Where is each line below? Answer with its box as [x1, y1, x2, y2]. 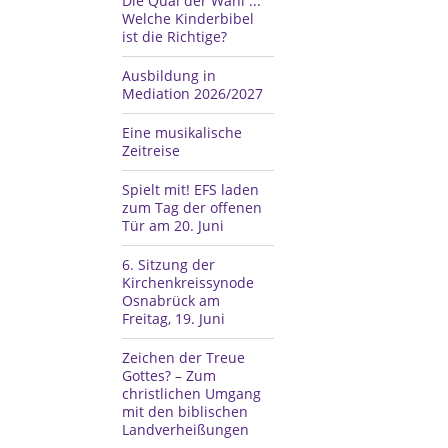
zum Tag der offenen [122, 198, 262, 217]
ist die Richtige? [122, 27, 227, 46]
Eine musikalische [122, 123, 242, 142]
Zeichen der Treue [122, 348, 245, 367]
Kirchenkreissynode [122, 273, 254, 292]
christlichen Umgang [122, 384, 261, 403]
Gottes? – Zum [122, 366, 216, 385]
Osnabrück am [122, 291, 220, 310]
